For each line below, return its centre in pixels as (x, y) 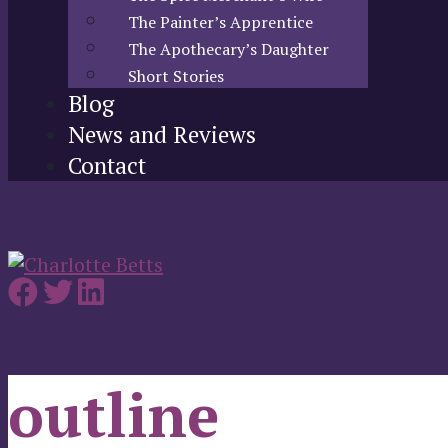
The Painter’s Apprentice (220, 22)
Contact (107, 165)
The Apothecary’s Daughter (228, 49)
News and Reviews (162, 134)
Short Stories (176, 76)
